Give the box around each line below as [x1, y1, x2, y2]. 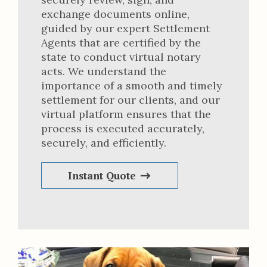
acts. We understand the [41, 64, 166, 79]
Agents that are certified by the [41, 36, 201, 50]
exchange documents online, [41, 7, 190, 21]
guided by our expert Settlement [41, 21, 210, 36]
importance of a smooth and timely [41, 79, 222, 93]
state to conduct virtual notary [41, 50, 201, 64]
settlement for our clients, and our [41, 93, 220, 107]
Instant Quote [68, 169, 136, 183]
